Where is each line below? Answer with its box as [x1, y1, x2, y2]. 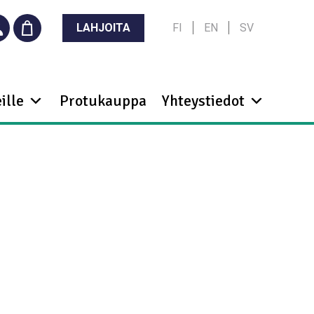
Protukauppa [59, 90, 146, 110]
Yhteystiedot [162, 90, 245, 110]
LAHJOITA [76, 21, 130, 34]
